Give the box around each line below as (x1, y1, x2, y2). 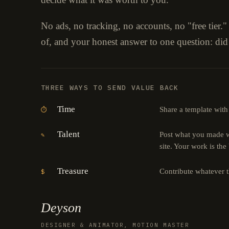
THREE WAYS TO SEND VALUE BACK (41, 83, 179, 92)
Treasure (57, 166, 88, 176)
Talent (57, 129, 80, 139)
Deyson (41, 200, 81, 215)
